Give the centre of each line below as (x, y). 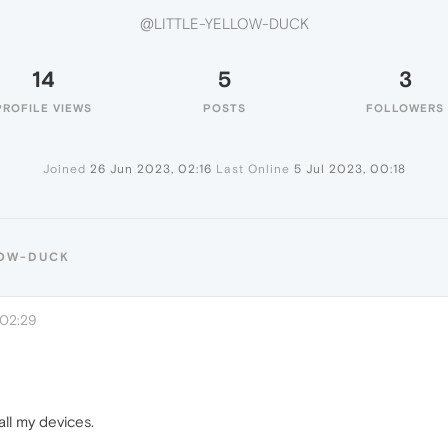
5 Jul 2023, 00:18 (349, 169)
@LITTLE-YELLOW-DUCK (224, 24)
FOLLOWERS (405, 108)
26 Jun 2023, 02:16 (150, 169)
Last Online (252, 169)
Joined (64, 169)
